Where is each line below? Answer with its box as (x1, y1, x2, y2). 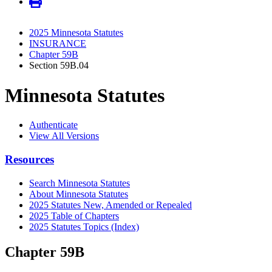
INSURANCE (29, 38, 86, 49)
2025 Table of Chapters (29, 210, 119, 221)
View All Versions (29, 131, 99, 141)
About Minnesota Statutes (29, 188, 128, 199)
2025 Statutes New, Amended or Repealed (29, 199, 192, 210)
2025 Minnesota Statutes (29, 27, 123, 38)
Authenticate (29, 120, 78, 131)
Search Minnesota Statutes (29, 177, 130, 188)
